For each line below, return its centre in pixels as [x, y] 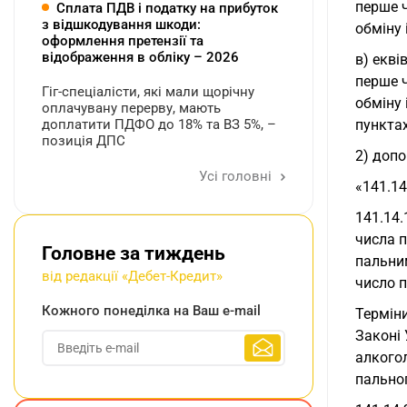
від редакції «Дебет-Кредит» [132, 277]
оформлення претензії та [123, 41]
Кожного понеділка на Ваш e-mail [151, 311]
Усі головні [237, 177]
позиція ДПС [84, 141]
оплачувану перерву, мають [131, 109]
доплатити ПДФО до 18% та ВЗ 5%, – [159, 125]
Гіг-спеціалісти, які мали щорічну [148, 92]
